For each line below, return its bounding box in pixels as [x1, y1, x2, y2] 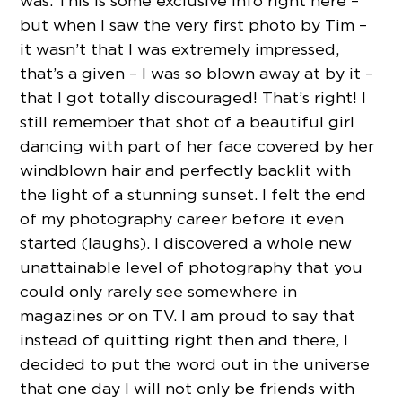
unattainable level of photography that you [20, 257, 363, 276]
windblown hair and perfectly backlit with [20, 160, 352, 179]
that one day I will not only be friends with [20, 378, 355, 398]
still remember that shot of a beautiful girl [20, 111, 355, 131]
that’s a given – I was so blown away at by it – [20, 63, 374, 83]
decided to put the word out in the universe [20, 354, 371, 373]
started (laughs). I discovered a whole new [20, 232, 353, 252]
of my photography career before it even [20, 208, 345, 228]
